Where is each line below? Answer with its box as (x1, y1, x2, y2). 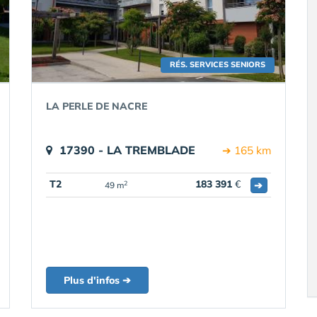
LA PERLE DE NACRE (46, 100, 147, 113)
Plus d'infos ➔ (64, 274, 131, 287)
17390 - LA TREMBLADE (59, 143, 195, 157)
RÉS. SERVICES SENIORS (170, 59, 265, 69)
